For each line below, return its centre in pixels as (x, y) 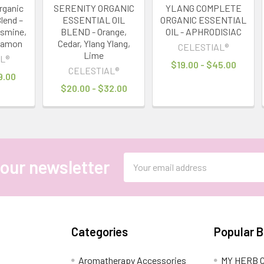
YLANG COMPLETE (203, 8)
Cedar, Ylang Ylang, (94, 43)
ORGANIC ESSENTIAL (204, 19)
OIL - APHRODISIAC (203, 31)
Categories (100, 231)
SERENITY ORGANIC (94, 8)
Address (140, 173)
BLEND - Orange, (94, 31)
